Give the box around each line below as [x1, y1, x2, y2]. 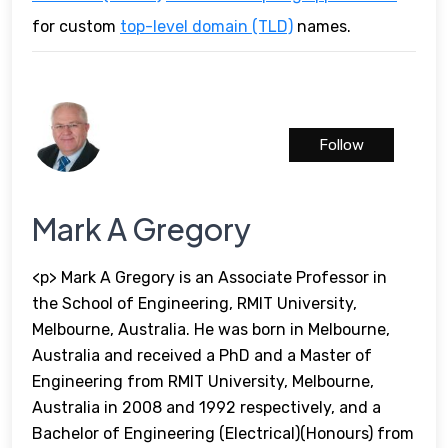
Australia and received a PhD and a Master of [32, 345, 372, 365]
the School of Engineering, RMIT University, [32, 293, 357, 313]
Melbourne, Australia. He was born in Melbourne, [32, 319, 390, 339]
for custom [32, 16, 120, 36]
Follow [319, 135, 364, 154]
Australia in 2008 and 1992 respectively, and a [32, 397, 381, 417]
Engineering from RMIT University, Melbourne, [32, 371, 374, 391]
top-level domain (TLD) [120, 16, 293, 36]
